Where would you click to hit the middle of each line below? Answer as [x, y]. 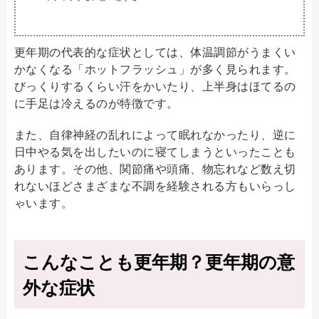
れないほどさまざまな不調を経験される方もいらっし [155, 185]
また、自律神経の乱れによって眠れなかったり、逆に [155, 134]
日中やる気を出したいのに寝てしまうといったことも [155, 151]
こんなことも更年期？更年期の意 [159, 261]
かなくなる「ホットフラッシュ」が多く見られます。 [155, 68]
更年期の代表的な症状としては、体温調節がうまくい [155, 51]
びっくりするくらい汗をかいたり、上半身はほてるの [155, 85]
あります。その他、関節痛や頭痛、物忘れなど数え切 [155, 168]
